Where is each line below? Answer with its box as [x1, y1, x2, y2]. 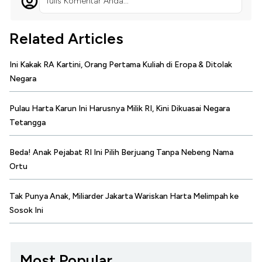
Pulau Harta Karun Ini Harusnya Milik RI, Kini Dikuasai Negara [9, 104, 230, 114]
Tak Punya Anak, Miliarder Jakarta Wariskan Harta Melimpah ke [9, 191, 239, 202]
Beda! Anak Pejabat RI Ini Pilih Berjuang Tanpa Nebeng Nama [9, 147, 233, 158]
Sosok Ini [9, 205, 43, 216]
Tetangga [9, 118, 46, 128]
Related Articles [9, 29, 123, 49]
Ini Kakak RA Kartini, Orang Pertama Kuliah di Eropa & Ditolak [9, 60, 232, 70]
